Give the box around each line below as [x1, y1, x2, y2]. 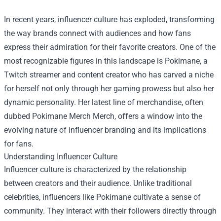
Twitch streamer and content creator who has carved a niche [4, 70, 214, 79]
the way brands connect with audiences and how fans [4, 28, 191, 38]
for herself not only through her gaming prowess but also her [4, 83, 214, 93]
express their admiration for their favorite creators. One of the [4, 42, 216, 52]
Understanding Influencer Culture [4, 151, 117, 161]
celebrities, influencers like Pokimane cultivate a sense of [4, 192, 201, 202]
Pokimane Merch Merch [32, 111, 114, 121]
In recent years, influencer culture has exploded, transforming [4, 14, 215, 24]
